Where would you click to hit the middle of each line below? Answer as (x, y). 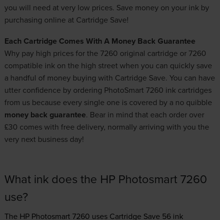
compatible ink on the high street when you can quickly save (108, 65)
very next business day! (44, 139)
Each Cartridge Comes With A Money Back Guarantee (100, 41)
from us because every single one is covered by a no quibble (108, 102)
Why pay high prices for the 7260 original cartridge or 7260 (105, 53)
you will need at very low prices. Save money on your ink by (107, 7)
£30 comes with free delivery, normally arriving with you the (107, 126)
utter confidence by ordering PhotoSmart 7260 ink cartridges (108, 90)
